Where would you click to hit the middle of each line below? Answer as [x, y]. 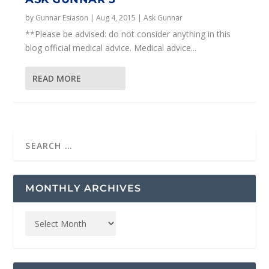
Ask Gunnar [163, 17]
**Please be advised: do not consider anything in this [128, 34]
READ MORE [57, 78]
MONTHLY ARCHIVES [83, 188]
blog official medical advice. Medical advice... [111, 47]
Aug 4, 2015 [116, 17]
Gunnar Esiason [62, 17]
